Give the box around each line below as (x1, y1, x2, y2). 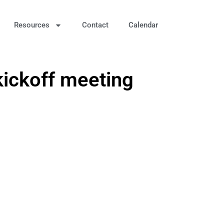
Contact (82, 20, 108, 29)
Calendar (128, 20, 158, 29)
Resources (14, 20, 49, 29)
